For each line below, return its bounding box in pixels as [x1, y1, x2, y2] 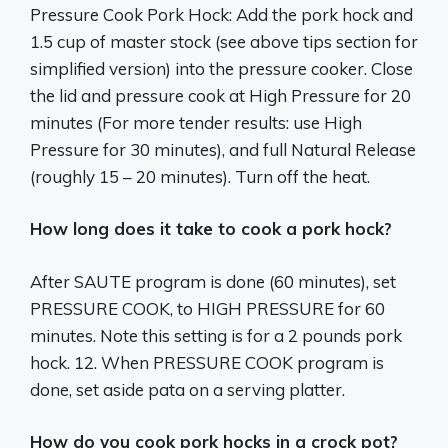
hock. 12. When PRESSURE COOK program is [30, 351, 384, 373]
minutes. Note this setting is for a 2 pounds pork [30, 324, 402, 346]
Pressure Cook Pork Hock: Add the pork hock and [30, 3, 413, 25]
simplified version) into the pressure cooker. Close [30, 57, 413, 79]
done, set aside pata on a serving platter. [30, 378, 345, 400]
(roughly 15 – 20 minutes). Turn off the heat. [30, 165, 370, 187]
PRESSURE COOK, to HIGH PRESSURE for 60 [30, 297, 385, 319]
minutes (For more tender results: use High [30, 111, 362, 133]
